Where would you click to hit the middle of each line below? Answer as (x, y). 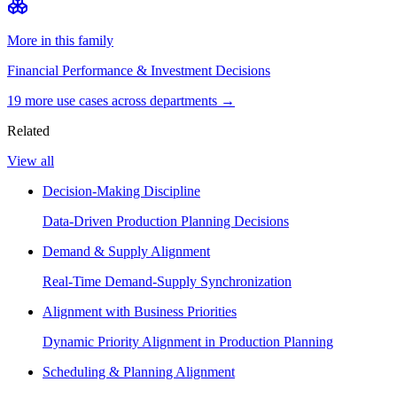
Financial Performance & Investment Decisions (139, 71)
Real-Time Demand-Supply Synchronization (167, 282)
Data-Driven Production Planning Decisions (166, 222)
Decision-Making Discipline (121, 191)
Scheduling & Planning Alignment (139, 372)
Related (28, 131)
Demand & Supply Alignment (126, 252)
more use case (62, 101)
